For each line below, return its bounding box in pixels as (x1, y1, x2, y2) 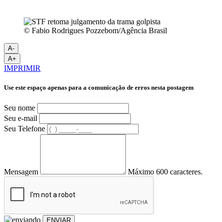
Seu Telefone (4, 124, 45, 133)
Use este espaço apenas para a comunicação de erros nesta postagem (4, 84, 194, 92)
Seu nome (4, 103, 35, 112)
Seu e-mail (4, 113, 37, 122)
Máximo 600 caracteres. (128, 167, 203, 176)
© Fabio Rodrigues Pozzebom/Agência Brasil (24, 26, 167, 35)
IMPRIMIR (4, 64, 41, 73)
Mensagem (4, 167, 38, 176)
